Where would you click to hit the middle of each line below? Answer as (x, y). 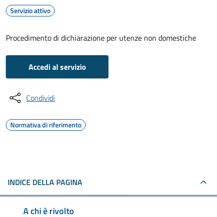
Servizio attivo (30, 10)
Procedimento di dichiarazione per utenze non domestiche (101, 38)
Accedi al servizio (57, 67)
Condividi (40, 98)
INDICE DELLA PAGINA (45, 182)
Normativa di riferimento (46, 125)
